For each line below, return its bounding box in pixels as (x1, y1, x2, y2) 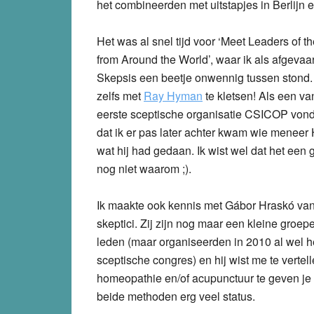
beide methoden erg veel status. (97, 287, 255, 304)
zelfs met (97, 87, 144, 104)
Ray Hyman (144, 87, 203, 104)
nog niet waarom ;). (97, 160, 191, 177)
